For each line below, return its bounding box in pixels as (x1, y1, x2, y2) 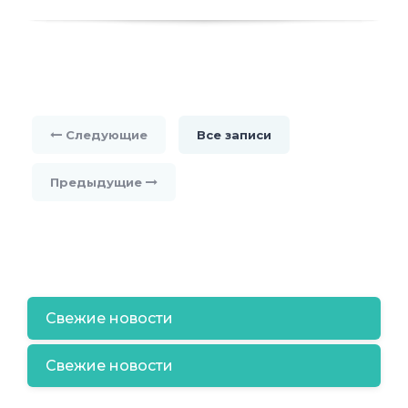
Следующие (62, 127, 148, 143)
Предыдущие (50, 175, 146, 190)
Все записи (197, 127, 271, 143)
